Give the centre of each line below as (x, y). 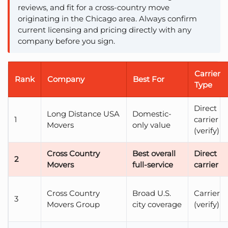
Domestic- (152, 114)
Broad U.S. (152, 193)
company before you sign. (66, 41)
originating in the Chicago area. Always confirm (107, 19)
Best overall (154, 154)
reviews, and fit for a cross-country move (94, 8)
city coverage (157, 205)
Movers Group (74, 205)
